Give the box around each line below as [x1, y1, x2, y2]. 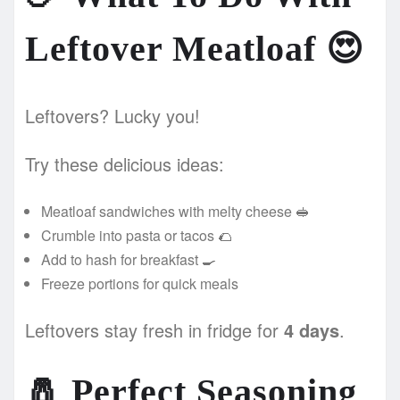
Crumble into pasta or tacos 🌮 [41, 224, 232, 246]
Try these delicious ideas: [25, 150, 224, 177]
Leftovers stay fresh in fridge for [25, 316, 284, 343]
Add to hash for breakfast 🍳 [41, 248, 216, 270]
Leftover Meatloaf [25, 28, 326, 69]
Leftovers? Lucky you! [25, 102, 200, 129]
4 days [284, 316, 339, 343]
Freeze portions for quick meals [41, 272, 238, 294]
